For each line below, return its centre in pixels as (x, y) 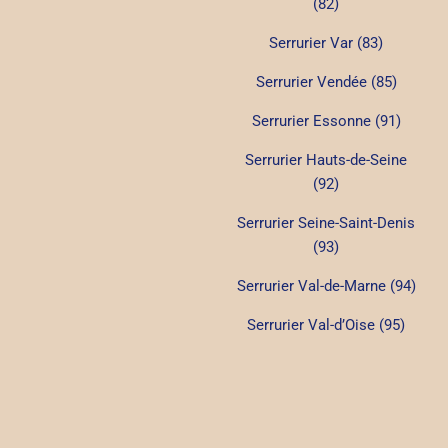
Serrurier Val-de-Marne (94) (326, 285)
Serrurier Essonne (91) (326, 120)
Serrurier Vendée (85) (326, 81)
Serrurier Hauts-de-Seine (326, 159)
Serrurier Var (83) (326, 42)
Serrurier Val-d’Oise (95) (326, 324)
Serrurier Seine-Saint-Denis (326, 222)
